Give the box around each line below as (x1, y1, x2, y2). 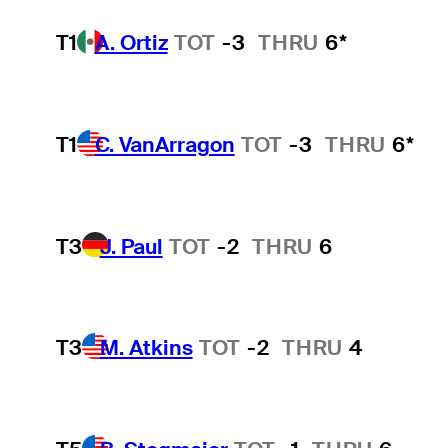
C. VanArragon (94, 131, 235, 158)
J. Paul (99, 232, 163, 260)
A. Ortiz (94, 29, 168, 57)
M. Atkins (99, 334, 193, 362)
